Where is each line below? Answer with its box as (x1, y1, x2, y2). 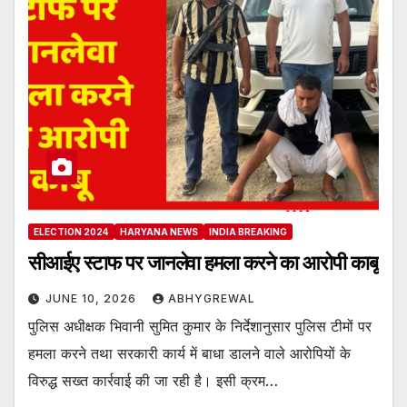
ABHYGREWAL (168, 292, 255, 306)
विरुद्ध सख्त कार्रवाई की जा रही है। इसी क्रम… (28, 372, 278, 391)
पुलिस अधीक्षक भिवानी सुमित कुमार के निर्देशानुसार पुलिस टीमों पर (28, 317, 372, 336)
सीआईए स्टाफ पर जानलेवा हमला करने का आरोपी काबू (28, 251, 378, 276)
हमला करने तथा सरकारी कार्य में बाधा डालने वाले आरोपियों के (28, 344, 351, 363)
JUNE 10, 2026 (45, 292, 140, 306)
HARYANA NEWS (120, 226, 198, 238)
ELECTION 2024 (34, 226, 109, 238)
